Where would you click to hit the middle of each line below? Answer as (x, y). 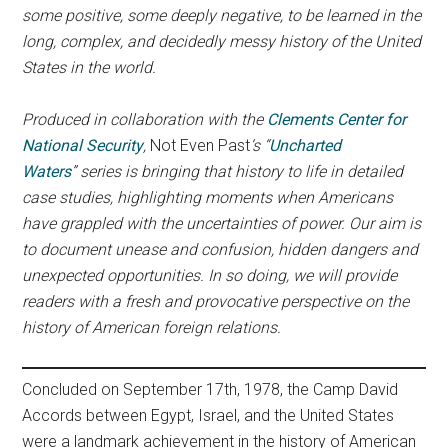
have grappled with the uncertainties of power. (184, 223)
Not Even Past (200, 145)
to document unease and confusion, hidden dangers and (220, 249)
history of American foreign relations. (152, 327)
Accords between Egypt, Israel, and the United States (208, 415)
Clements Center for (337, 119)
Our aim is (385, 223)
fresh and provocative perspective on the (267, 301)
